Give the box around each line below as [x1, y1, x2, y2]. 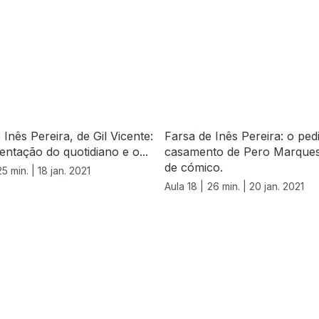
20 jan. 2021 [249, 180, 304, 193]
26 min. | [207, 180, 249, 193]
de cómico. [164, 160, 223, 175]
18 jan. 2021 [38, 164, 90, 177]
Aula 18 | [164, 180, 204, 193]
